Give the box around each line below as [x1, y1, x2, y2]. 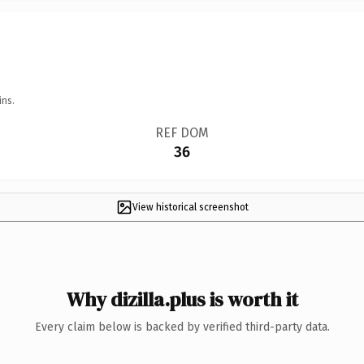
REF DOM [154, 124, 209, 141]
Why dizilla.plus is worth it [66, 285, 298, 313]
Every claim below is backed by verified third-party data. [34, 319, 330, 334]
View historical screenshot [132, 201, 249, 213]
